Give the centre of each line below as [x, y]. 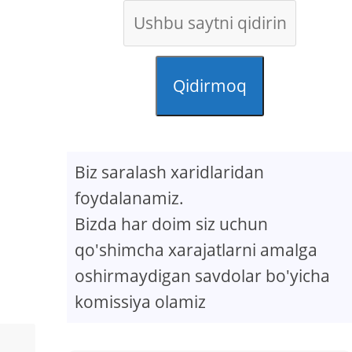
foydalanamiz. [130, 198]
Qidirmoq [209, 86]
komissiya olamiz [141, 302]
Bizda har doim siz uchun [172, 224]
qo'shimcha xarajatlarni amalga [196, 250]
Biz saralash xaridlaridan [170, 172]
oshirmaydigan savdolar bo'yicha [203, 276]
